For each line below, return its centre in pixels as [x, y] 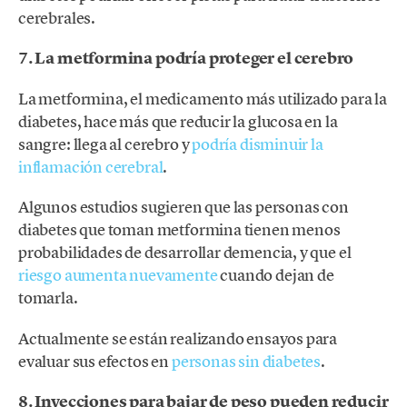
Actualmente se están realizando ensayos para [178, 338]
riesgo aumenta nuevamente [118, 275]
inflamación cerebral [91, 167]
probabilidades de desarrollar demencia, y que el [185, 253]
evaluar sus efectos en [95, 361]
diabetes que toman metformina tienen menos [179, 230]
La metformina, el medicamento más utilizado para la [203, 99]
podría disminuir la [258, 144]
